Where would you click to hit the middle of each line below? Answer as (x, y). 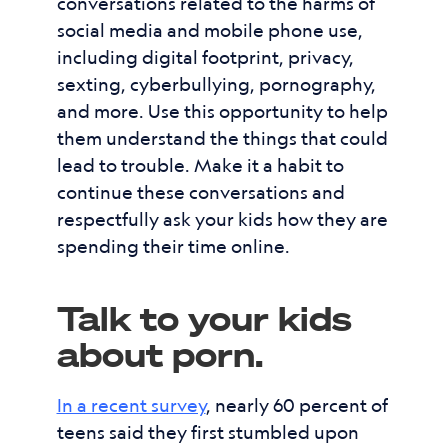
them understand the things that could (222, 138)
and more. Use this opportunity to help (222, 111)
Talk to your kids (204, 318)
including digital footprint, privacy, (205, 57)
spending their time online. (173, 246)
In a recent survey (131, 405)
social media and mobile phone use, (209, 30)
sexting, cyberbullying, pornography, (216, 84)
